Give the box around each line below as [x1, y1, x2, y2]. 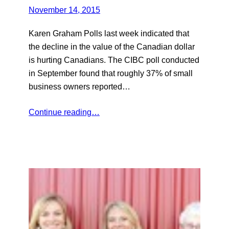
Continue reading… [29, 107, 100, 117]
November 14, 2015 [29, 5, 100, 15]
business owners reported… [29, 82, 130, 91]
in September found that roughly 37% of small [29, 68, 193, 78]
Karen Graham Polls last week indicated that [29, 29, 189, 38]
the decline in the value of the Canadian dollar [29, 42, 195, 52]
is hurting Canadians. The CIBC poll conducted [29, 55, 199, 65]
